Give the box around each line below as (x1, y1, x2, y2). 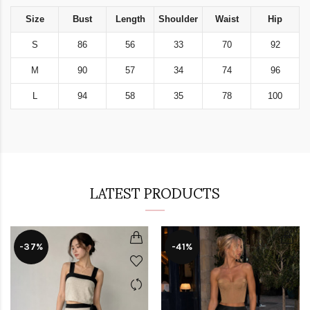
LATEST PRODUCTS (90, 172, 220, 213)
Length (115, 14, 145, 25)
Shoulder (158, 14, 198, 25)
